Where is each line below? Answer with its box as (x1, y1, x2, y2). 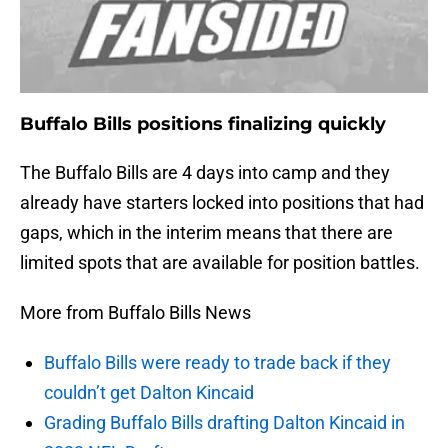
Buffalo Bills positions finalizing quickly (20, 113, 386, 136)
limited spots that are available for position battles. (20, 252, 420, 274)
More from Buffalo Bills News (20, 302, 251, 324)
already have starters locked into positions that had (20, 192, 424, 214)
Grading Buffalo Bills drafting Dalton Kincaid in (44, 412, 405, 434)
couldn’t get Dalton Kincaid (44, 382, 254, 404)
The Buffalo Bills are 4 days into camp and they (20, 162, 390, 184)
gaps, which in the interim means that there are (20, 222, 393, 244)
